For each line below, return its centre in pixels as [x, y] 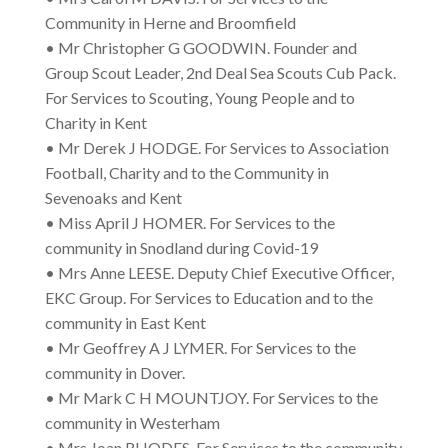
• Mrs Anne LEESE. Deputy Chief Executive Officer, [219, 273]
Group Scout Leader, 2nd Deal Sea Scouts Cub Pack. [220, 73]
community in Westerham [132, 423]
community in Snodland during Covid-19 [181, 248]
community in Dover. [114, 373]
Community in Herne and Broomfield [170, 23]
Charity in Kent [95, 123]
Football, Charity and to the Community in [186, 173]
